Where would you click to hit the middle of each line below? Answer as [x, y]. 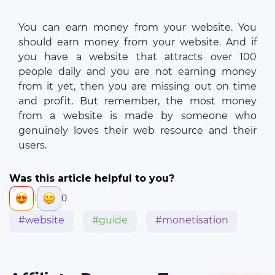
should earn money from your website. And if [137, 42]
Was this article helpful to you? [92, 178]
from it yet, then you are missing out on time [137, 86]
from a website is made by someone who [137, 115]
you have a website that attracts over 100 [137, 56]
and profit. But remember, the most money [137, 101]
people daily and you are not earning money [137, 71]
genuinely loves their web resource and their [137, 130]
